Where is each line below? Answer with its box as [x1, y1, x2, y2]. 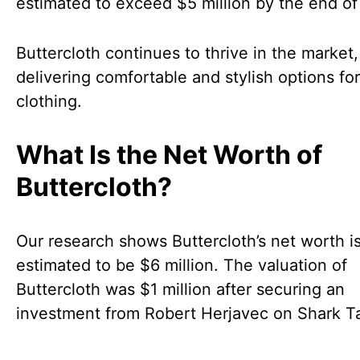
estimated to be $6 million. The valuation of [16, 256, 347, 275]
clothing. [16, 92, 82, 111]
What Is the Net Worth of [16, 139, 322, 170]
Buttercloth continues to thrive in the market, [16, 43, 358, 63]
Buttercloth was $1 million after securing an [16, 280, 345, 299]
